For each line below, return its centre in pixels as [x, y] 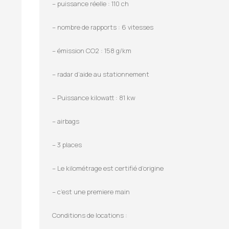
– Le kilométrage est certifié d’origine [108, 168]
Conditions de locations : [90, 215]
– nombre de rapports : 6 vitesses [103, 27]
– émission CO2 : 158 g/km [92, 50]
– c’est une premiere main [91, 191]
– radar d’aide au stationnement [101, 74]
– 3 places [67, 144]
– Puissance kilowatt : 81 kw [94, 97]
